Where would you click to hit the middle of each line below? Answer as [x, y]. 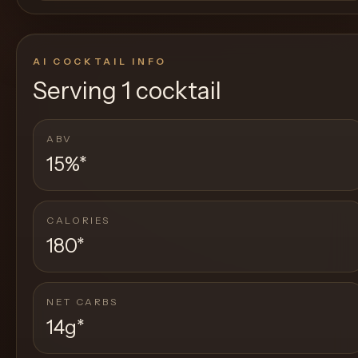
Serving [77, 91]
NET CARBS [82, 302]
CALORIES [79, 220]
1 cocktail [171, 91]
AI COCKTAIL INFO [100, 62]
